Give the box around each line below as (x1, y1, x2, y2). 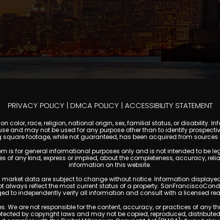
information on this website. (69, 160, 151, 169)
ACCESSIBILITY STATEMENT (124, 100, 213, 110)
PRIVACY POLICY (7, 100, 64, 110)
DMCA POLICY (70, 100, 119, 110)
